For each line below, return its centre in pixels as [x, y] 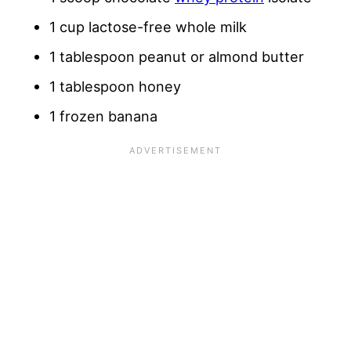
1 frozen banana [103, 116]
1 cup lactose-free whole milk [148, 27]
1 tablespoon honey [115, 87]
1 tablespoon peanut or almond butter [177, 57]
